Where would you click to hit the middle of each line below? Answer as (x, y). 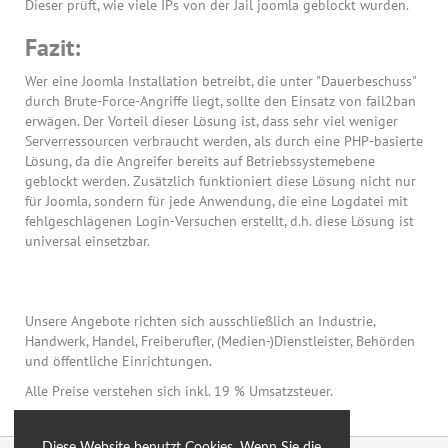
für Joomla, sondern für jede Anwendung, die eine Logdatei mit (216, 201)
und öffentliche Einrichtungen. (118, 361)
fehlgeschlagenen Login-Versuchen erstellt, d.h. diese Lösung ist (219, 221)
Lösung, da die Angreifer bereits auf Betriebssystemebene (200, 161)
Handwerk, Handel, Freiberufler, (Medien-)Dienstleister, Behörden (220, 341)
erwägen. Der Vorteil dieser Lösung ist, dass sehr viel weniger (211, 121)
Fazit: (52, 48)
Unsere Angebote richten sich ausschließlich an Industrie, (200, 321)
